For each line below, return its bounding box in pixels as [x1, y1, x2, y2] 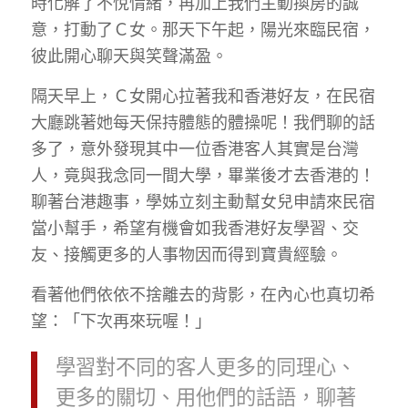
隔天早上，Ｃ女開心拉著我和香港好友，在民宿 [30, 84, 375, 107]
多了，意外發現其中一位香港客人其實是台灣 [30, 137, 359, 159]
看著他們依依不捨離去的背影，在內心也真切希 [30, 283, 375, 306]
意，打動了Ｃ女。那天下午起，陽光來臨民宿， [30, 17, 375, 40]
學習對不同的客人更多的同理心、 [55, 352, 356, 382]
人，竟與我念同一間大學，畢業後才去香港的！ [30, 163, 375, 186]
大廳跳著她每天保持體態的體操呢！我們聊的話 [30, 110, 375, 133]
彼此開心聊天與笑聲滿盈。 [30, 44, 228, 66]
